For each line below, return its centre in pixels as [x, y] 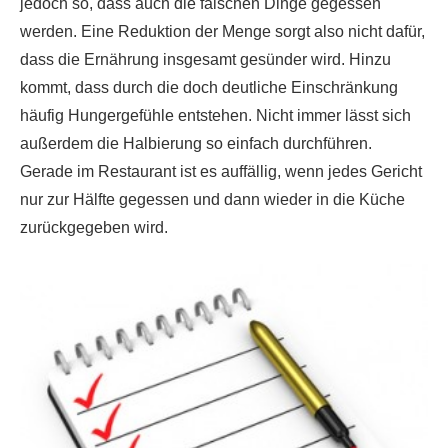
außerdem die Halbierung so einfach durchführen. [196, 143]
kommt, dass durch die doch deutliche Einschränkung [209, 87]
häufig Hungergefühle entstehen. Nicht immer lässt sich [215, 115]
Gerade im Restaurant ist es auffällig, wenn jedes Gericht [221, 171]
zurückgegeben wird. [94, 227]
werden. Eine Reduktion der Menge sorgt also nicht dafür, [222, 31]
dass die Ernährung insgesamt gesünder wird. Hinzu [205, 59]
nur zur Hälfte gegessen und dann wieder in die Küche [212, 199]
